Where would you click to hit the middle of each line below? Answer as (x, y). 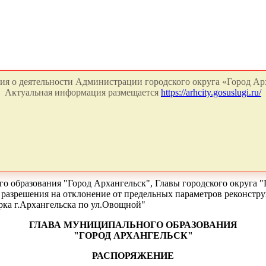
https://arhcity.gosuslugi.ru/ (211, 92)
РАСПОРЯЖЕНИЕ (133, 256)
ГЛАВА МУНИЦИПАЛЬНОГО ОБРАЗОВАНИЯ (133, 225)
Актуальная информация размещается (83, 92)
